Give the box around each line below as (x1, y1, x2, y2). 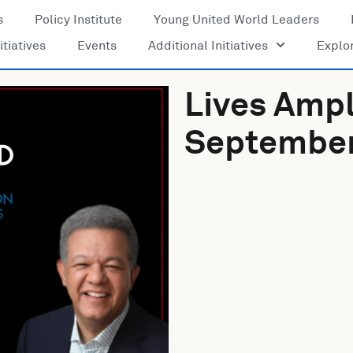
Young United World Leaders (153, 12, 319, 28)
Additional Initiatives (148, 37, 269, 53)
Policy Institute (34, 12, 122, 28)
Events (77, 37, 117, 53)
